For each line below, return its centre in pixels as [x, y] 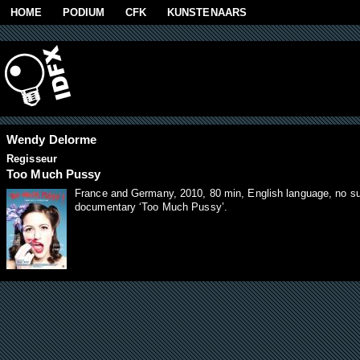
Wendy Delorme [52, 140]
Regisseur [32, 159]
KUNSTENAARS [207, 12]
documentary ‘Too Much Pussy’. [151, 207]
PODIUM [84, 12]
